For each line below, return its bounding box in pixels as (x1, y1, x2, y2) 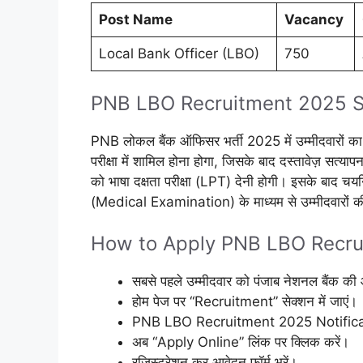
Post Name (98, 11, 173, 28)
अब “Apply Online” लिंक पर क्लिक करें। (132, 334, 349, 351)
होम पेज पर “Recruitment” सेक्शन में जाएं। (132, 293, 357, 310)
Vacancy (284, 11, 344, 28)
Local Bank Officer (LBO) (98, 45, 259, 62)
